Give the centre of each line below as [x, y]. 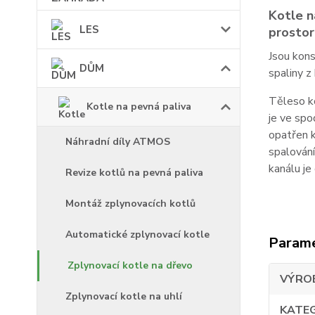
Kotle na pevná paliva [139, 107]
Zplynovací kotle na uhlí [124, 297]
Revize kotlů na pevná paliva [134, 173]
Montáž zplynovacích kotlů [130, 204]
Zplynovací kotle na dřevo [130, 266]
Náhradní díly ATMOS [118, 142]
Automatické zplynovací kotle [137, 235]
